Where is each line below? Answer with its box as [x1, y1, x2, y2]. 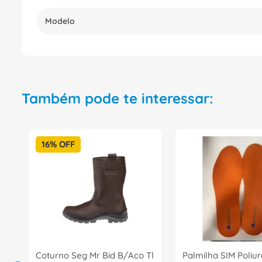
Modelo [45, 16, 75, 26]
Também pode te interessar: [22, 89, 213, 107]
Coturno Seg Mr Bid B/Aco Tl [36, 250, 154, 261]
